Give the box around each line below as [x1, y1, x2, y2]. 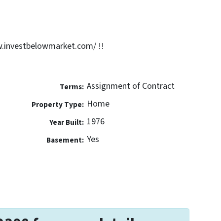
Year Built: [49, 116, 84, 128]
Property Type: [32, 99, 84, 110]
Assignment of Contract [87, 79, 175, 92]
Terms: [59, 81, 84, 92]
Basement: [46, 134, 84, 146]
